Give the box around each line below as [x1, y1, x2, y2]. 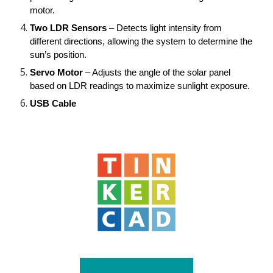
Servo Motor [30, 68, 83, 77]
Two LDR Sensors [30, 23, 107, 33]
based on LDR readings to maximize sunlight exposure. [30, 81, 250, 91]
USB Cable [30, 99, 77, 108]
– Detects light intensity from [107, 23, 222, 33]
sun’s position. [30, 50, 87, 60]
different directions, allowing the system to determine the [30, 37, 253, 46]
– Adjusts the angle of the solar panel [83, 68, 231, 77]
